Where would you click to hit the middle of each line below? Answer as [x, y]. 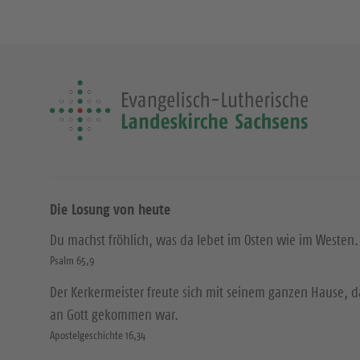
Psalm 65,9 [72, 260]
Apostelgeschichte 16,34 [98, 335]
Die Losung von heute [110, 209]
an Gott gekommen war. [114, 315]
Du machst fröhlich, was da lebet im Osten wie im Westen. [204, 240]
